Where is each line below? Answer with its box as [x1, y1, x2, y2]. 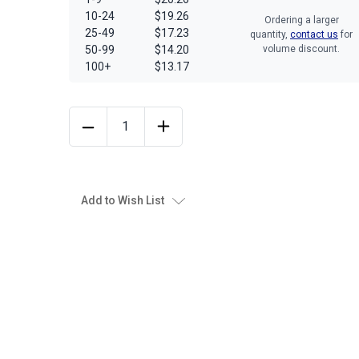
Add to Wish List [81, 193, 164, 207]
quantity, [250, 29, 290, 40]
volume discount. [263, 43, 340, 54]
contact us [290, 29, 338, 40]
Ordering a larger [264, 14, 339, 26]
